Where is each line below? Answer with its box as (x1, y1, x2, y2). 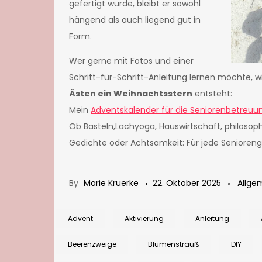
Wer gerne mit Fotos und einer (69, 55, 194, 67)
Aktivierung (125, 213, 164, 224)
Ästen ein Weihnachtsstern (69, 88, 192, 100)
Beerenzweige (68, 239, 116, 250)
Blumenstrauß (148, 239, 199, 250)
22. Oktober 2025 (153, 177, 221, 189)
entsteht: (192, 88, 232, 100)
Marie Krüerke (84, 177, 139, 189)
